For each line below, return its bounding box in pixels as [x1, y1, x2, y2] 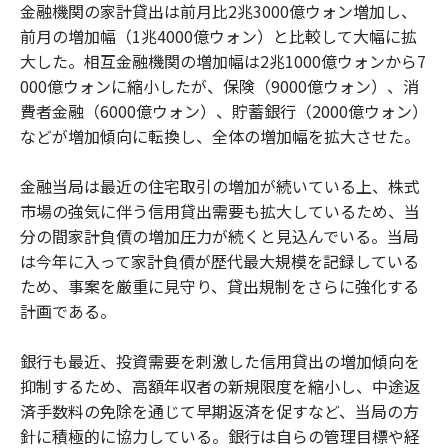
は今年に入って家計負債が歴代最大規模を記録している [20, 249, 419, 274]
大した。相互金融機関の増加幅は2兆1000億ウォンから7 [20, 49, 426, 74]
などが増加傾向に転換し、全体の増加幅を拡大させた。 [20, 124, 420, 149]
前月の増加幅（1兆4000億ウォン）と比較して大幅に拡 [20, 24, 417, 49]
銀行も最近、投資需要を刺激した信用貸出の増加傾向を [20, 349, 420, 374]
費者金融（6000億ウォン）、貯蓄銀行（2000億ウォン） [20, 99, 428, 124]
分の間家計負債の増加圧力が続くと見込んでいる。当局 [20, 224, 419, 249]
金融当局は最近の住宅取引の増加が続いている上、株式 [20, 174, 420, 199]
